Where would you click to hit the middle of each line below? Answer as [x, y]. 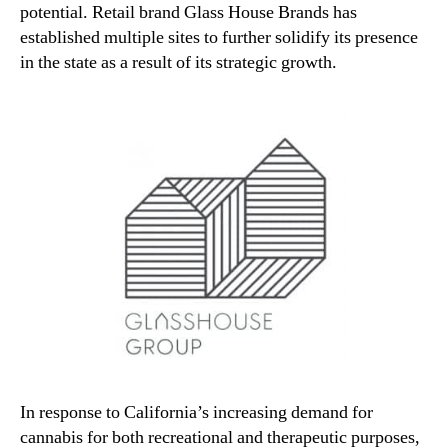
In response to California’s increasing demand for [196, 413]
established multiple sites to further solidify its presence [219, 38]
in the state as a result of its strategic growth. [178, 63]
